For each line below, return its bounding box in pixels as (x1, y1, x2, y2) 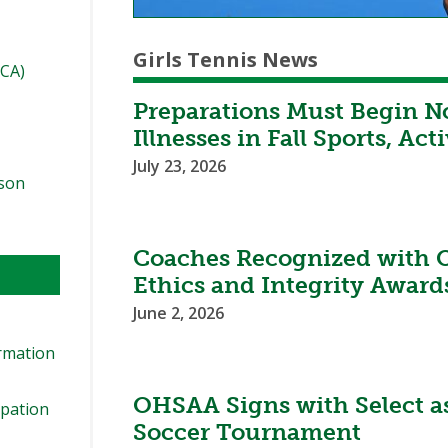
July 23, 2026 (133, 155, 227, 178)
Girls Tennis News (133, 46, 319, 74)
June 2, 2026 (133, 302, 225, 325)
